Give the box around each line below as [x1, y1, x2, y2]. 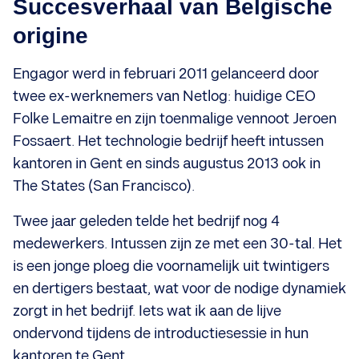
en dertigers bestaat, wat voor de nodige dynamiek [13, 280, 346, 297]
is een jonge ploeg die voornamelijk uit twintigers [13, 258, 329, 275]
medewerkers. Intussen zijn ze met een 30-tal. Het [13, 236, 342, 252]
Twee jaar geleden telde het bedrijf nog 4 [13, 213, 280, 230]
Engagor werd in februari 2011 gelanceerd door [13, 66, 319, 83]
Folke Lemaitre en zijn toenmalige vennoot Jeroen [13, 111, 337, 127]
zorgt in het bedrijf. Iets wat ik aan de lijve [13, 303, 281, 320]
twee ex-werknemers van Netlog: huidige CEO [13, 88, 316, 105]
